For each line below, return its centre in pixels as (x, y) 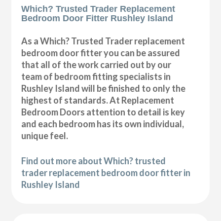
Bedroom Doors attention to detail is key (103, 112)
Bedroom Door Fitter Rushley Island (97, 18)
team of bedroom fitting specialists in (96, 76)
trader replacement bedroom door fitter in (106, 172)
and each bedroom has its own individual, (103, 124)
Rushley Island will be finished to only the (104, 88)
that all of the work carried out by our (96, 64)
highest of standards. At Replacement (98, 100)
